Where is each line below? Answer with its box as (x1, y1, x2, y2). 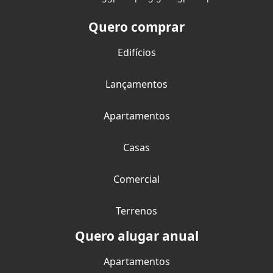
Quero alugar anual (74, 227, 199, 244)
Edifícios (117, 45, 156, 59)
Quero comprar (88, 18, 185, 35)
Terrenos (116, 204, 157, 218)
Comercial (113, 172, 160, 186)
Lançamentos (105, 77, 168, 91)
